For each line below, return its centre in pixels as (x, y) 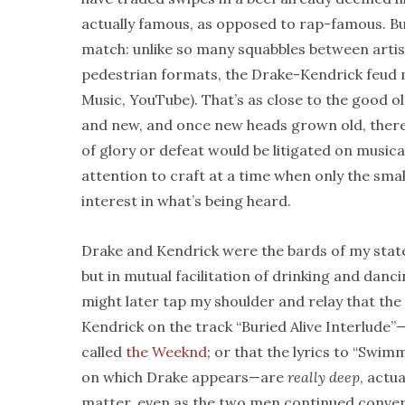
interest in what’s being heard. (186, 201)
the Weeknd (166, 352)
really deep (324, 377)
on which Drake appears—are (184, 377)
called (104, 352)
